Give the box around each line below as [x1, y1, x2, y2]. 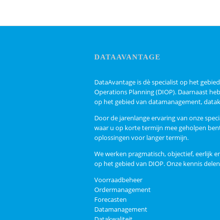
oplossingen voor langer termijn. [94, 133, 189, 142]
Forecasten [94, 195, 127, 204]
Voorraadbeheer [94, 175, 142, 184]
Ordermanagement [94, 185, 151, 194]
